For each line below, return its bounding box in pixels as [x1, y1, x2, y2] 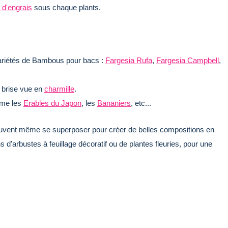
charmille [44, 84, 74, 93]
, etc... [131, 98, 153, 107]
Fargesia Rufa [105, 55, 152, 65]
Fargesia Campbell [156, 55, 219, 65]
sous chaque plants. [32, 3, 101, 12]
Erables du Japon [23, 98, 81, 107]
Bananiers [97, 98, 131, 107]
